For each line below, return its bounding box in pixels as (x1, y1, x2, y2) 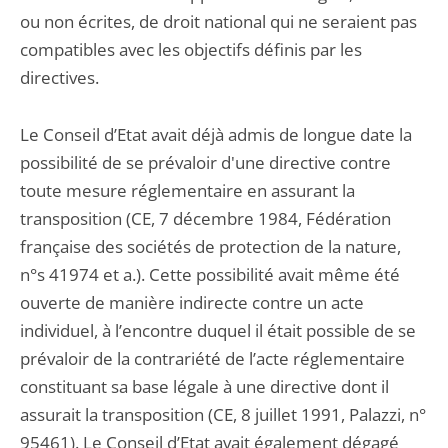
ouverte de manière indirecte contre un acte (20, 291, 364, 314)
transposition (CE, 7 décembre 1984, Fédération (20, 207, 391, 230)
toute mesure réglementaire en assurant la (20, 179, 355, 202)
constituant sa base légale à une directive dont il (20, 375, 389, 398)
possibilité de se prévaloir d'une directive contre (20, 151, 391, 174)
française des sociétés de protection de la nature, (20, 235, 401, 258)
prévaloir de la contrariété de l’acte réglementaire (20, 347, 405, 370)
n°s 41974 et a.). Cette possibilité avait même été (20, 263, 400, 286)
